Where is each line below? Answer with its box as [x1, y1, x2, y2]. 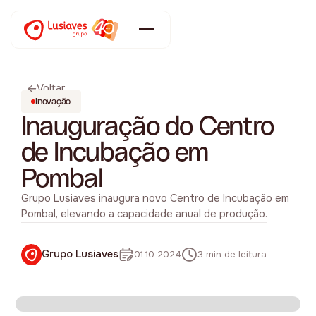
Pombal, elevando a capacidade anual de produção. [20, 207, 267, 221]
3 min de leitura [197, 248, 267, 261]
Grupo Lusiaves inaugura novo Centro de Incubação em [20, 192, 289, 206]
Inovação [35, 96, 71, 107]
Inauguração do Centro [20, 111, 274, 141]
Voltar [37, 81, 66, 95]
